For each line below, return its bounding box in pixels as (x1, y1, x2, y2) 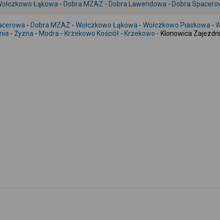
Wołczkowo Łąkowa (76, 21, 137, 29)
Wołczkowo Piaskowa (143, 21, 210, 29)
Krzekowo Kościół (64, 29, 119, 37)
